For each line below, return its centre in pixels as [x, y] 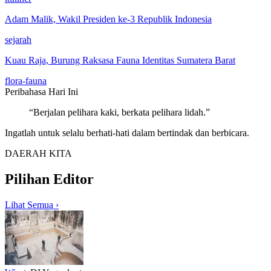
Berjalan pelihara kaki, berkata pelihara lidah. [119, 113]
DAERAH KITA [38, 154]
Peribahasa [25, 92]
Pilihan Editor [49, 179]
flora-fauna [26, 81]
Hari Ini [62, 92]
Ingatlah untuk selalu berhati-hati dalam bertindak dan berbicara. [127, 133]
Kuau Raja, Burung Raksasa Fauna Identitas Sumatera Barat [120, 60]
